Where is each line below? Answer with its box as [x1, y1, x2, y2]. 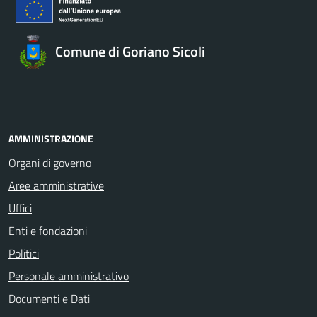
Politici [8, 244, 39, 262]
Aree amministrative [8, 176, 104, 194]
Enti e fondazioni [8, 221, 87, 239]
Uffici [8, 199, 32, 217]
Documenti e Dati [8, 289, 90, 307]
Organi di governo [8, 154, 91, 171]
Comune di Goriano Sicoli [55, 40, 205, 62]
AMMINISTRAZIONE [8, 130, 93, 146]
